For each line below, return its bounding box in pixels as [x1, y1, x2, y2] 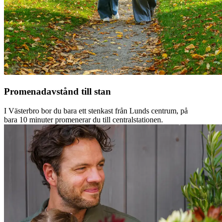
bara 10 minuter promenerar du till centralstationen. [4, 115, 163, 124]
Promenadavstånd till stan [4, 86, 111, 97]
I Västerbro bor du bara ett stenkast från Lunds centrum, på [4, 106, 188, 115]
